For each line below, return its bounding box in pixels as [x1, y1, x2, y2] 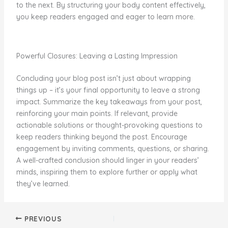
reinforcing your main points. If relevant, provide [16, 109, 178, 119]
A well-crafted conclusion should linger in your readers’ [16, 156, 199, 165]
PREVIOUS [22, 214, 62, 223]
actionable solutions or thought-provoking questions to [16, 121, 203, 130]
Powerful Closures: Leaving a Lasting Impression [16, 51, 178, 61]
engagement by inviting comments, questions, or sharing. [16, 144, 209, 154]
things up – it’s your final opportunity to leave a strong [16, 85, 200, 95]
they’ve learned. [16, 179, 70, 189]
